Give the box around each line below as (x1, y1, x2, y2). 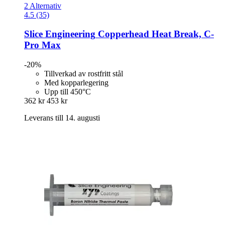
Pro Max (24, 40, 61, 51)
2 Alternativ (24, 1, 61, 10)
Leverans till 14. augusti (24, 114, 100, 123)
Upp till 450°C (44, 87, 91, 96)
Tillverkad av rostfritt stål (44, 69, 123, 78)
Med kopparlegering (44, 78, 108, 87)
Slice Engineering (24, 29, 95, 40)
